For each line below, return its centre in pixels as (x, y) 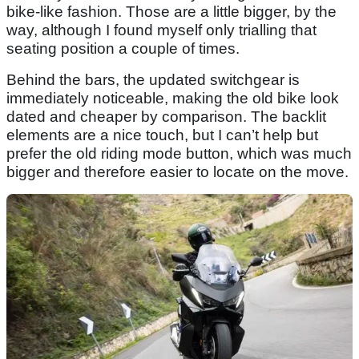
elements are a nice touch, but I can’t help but (162, 135)
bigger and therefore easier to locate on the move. (177, 172)
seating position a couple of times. (123, 49)
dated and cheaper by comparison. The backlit (166, 117)
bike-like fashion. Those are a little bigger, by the (171, 12)
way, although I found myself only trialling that (161, 30)
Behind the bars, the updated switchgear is (153, 80)
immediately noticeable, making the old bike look (173, 99)
